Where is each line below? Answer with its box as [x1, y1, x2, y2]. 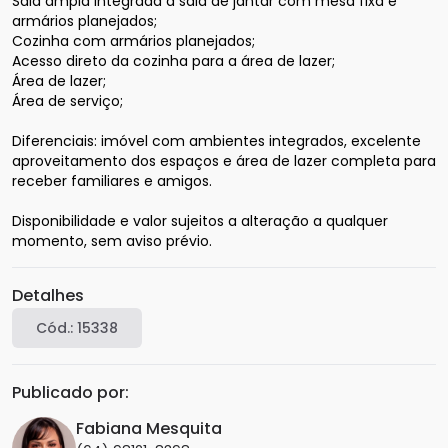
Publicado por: [12, 381, 129, 405]
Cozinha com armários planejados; [12, 31, 255, 52]
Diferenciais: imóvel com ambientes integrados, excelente [12, 131, 421, 152]
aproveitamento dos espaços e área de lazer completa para [12, 151, 436, 172]
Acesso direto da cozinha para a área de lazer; [12, 51, 335, 72]
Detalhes [12, 284, 84, 308]
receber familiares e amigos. [12, 171, 212, 192]
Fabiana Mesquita [76, 417, 222, 441]
